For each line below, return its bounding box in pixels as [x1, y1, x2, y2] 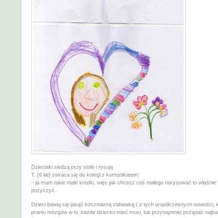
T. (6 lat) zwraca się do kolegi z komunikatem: [31, 172, 139, 178]
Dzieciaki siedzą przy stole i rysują [31, 164, 113, 170]
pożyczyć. [31, 187, 56, 193]
